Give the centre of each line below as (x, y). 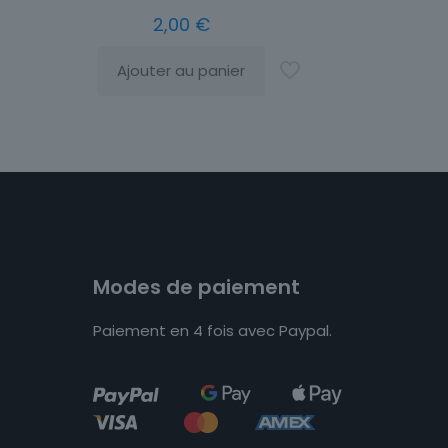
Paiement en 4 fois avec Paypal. (212, 331)
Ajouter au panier (180, 70)
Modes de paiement (196, 287)
